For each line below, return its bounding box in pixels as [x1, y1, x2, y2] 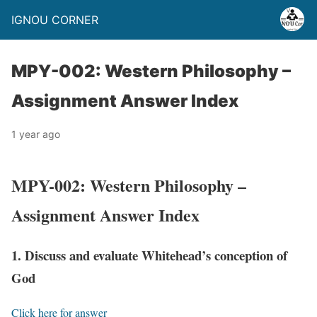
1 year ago [11, 128, 60, 140]
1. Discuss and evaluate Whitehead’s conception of [11, 245, 287, 265]
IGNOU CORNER [11, 13, 98, 27]
